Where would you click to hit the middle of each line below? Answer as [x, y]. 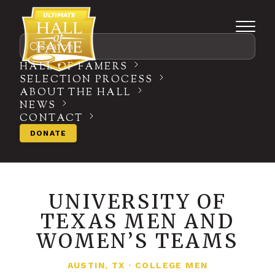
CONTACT [52, 119]
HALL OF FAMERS [74, 67]
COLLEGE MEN [171, 265]
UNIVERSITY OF [137, 202]
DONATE [48, 133]
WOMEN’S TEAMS [137, 241]
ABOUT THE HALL [76, 93]
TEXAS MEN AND [137, 222]
